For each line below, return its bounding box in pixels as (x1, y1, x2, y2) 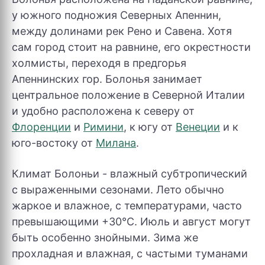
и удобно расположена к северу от (12, 105, 195, 117)
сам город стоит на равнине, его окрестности (12, 41, 251, 53)
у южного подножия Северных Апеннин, (12, 9, 221, 21)
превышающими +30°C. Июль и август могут (12, 215, 251, 228)
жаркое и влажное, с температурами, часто (12, 199, 242, 212)
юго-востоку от (12, 137, 96, 149)
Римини (83, 121, 124, 133)
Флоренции (12, 121, 71, 133)
